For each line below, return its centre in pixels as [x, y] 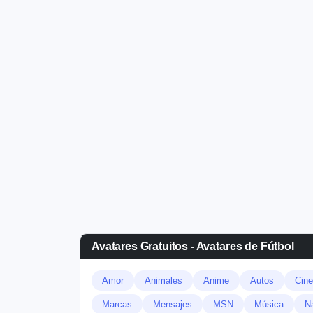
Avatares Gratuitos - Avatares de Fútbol [193, 246]
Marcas [117, 304]
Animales [163, 281]
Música [269, 304]
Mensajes [173, 304]
